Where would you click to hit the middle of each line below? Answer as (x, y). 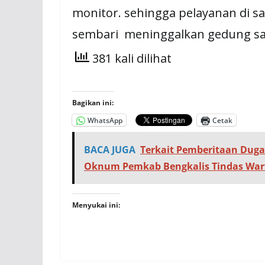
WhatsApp (105, 120)
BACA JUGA (110, 150)
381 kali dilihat (130, 59)
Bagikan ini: (93, 103)
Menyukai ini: (96, 205)
